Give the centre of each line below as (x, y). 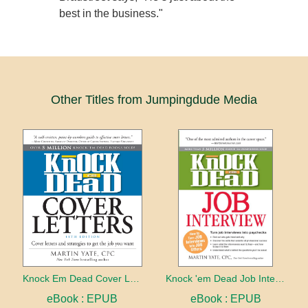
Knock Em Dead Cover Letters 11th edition (134, 278)
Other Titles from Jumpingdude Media (154, 99)
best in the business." (111, 13)
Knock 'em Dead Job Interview (280, 278)
